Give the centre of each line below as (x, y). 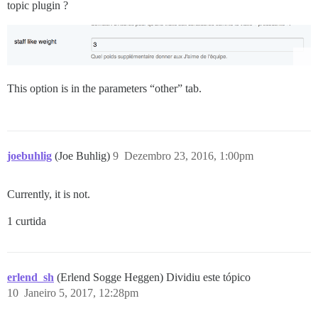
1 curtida (27, 221)
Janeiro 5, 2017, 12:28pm (81, 292)
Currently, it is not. (49, 194)
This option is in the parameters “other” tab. (104, 88)
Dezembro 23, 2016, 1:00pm (189, 155)
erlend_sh (31, 277)
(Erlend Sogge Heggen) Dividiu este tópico (154, 277)
